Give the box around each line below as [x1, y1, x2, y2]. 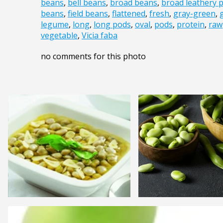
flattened [112, 8, 145, 19]
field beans [68, 8, 108, 19]
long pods [94, 19, 131, 30]
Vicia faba [82, 30, 117, 41]
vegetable [41, 30, 78, 41]
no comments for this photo [41, 51, 146, 62]
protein [177, 19, 205, 30]
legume [41, 19, 69, 30]
